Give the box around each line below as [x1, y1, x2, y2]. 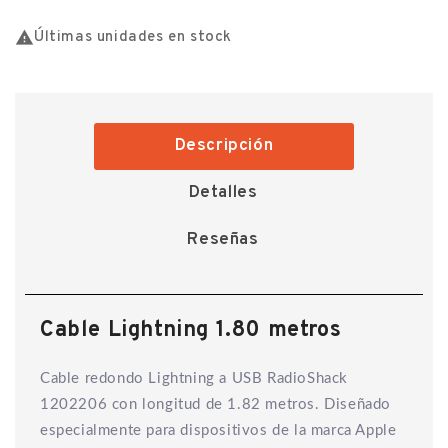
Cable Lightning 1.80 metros [40, 316, 342, 344]
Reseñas [187, 228, 259, 251]
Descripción [174, 134, 274, 157]
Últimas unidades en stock [34, 28, 232, 48]
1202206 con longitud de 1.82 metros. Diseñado [40, 396, 392, 412]
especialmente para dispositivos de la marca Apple [40, 422, 397, 438]
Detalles [188, 181, 258, 204]
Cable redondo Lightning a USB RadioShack [40, 370, 349, 386]
